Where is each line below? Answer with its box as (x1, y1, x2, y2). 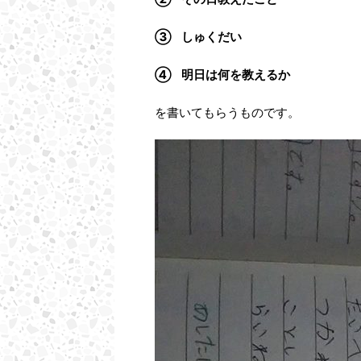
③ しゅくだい (155, 29, 242, 45)
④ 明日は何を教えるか (155, 67, 290, 83)
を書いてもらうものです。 (155, 105, 300, 121)
